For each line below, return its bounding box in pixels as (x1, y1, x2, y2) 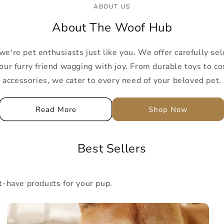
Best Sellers (77, 140, 147, 156)
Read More (35, 104, 76, 114)
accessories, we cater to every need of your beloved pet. (2, 75, 221, 86)
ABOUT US (93, 2, 130, 10)
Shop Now (148, 104, 188, 114)
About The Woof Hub (51, 19, 172, 35)
